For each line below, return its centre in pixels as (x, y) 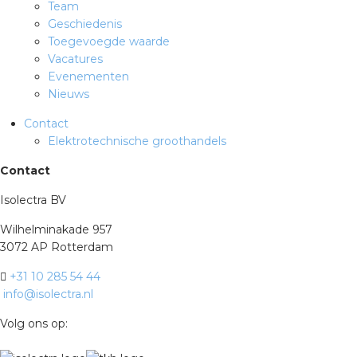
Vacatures (75, 59)
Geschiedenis (85, 24)
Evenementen (88, 76)
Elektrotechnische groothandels (137, 141)
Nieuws (69, 94)
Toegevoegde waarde (109, 41)
